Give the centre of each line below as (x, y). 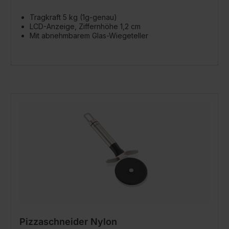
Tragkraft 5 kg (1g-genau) (73, 17)
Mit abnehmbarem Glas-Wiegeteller (89, 36)
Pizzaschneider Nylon (68, 222)
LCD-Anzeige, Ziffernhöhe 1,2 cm (85, 26)
